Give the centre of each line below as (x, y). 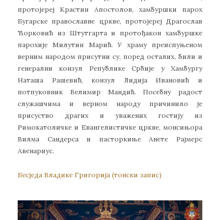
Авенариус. (36, 151)
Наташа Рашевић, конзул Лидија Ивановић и (110, 80)
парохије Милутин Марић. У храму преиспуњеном (110, 44)
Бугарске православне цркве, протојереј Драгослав (110, 21)
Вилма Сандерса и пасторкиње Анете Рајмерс (110, 139)
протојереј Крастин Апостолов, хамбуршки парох (110, 9)
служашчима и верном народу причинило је (110, 103)
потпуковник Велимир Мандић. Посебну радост (110, 92)
